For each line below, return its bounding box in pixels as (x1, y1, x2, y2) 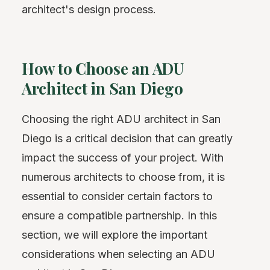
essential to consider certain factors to (22, 190, 213, 203)
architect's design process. (22, 2, 156, 16)
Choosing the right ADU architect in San (22, 113, 221, 126)
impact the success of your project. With (22, 151, 224, 165)
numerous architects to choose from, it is (22, 171, 225, 184)
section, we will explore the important (22, 228, 207, 242)
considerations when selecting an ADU (22, 248, 215, 261)
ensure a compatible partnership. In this (22, 209, 217, 222)
